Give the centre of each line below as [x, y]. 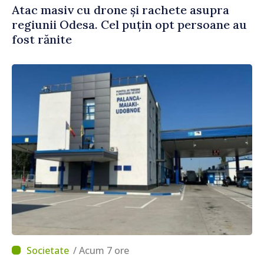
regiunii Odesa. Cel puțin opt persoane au [129, 24]
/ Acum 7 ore [104, 250]
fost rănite [42, 39]
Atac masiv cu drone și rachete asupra [121, 9]
